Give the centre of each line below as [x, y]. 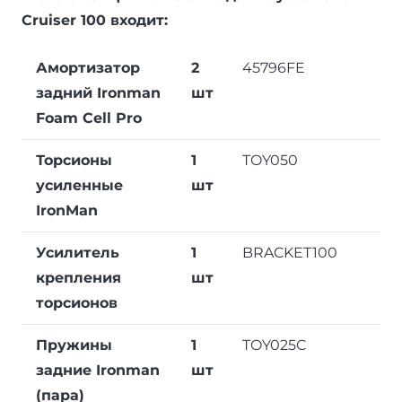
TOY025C [274, 345]
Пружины [74, 345]
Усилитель [78, 252]
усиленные [79, 185]
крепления [79, 277]
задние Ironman [98, 370]
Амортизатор [88, 67]
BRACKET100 [290, 252]
